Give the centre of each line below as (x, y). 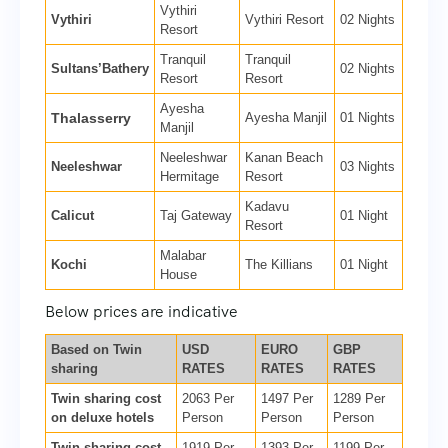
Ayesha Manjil (286, 118)
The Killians (279, 265)
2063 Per (208, 399)
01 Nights (367, 118)
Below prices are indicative (141, 312)
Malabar (183, 256)
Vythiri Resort (284, 20)
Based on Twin (96, 350)
